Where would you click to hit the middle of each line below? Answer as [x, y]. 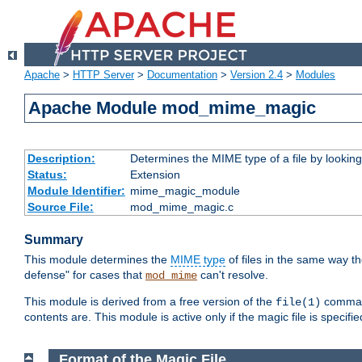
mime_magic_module [185, 191]
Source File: [60, 207]
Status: [47, 175]
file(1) [298, 303]
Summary [54, 240]
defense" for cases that [85, 275]
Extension [155, 175]
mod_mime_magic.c [181, 207]
